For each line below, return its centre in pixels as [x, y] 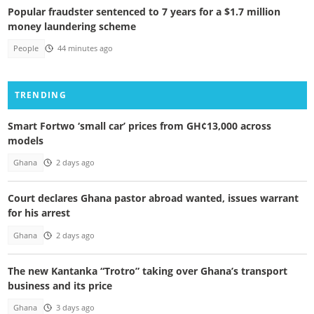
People [26, 49]
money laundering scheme [71, 27]
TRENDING [40, 95]
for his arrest [39, 213]
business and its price [60, 286]
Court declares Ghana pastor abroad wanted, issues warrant [153, 198]
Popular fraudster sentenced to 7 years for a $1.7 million [144, 12]
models [25, 140]
